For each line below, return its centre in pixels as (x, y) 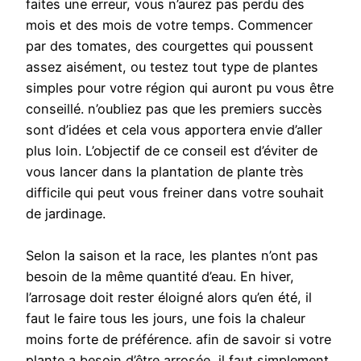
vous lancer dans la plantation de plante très (165, 172)
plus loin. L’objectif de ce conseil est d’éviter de (172, 151)
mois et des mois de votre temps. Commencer (169, 25)
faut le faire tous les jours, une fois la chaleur (166, 319)
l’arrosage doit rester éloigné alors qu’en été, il (169, 298)
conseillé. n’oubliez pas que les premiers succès (174, 109)
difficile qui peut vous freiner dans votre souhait (175, 193)
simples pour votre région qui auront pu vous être (180, 88)
